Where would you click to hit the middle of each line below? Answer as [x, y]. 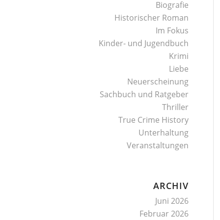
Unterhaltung [164, 133]
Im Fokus [172, 30]
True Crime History [154, 120]
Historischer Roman [152, 18]
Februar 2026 [164, 214]
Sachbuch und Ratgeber [144, 94]
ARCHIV [171, 186]
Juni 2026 [172, 201]
